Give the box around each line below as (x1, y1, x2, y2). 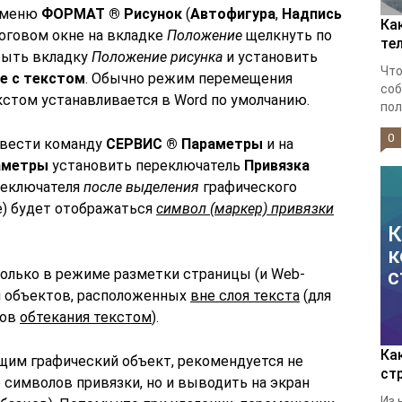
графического (199, 179, 297, 196)
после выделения (83, 179, 199, 196)
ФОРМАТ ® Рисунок (41, 5, 182, 22)
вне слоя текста (190, 287, 300, 304)
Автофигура (190, 5, 275, 22)
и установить (223, 48, 318, 66)
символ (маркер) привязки (156, 200, 334, 217)
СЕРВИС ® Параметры (106, 135, 263, 153)
